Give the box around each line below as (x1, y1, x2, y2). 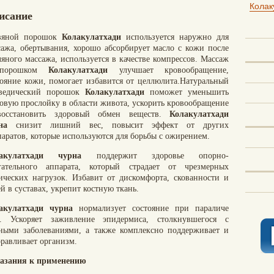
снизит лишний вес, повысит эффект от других (7, 120, 229, 130)
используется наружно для (121, 32, 229, 42)
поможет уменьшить (144, 87, 229, 97)
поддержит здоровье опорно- (81, 151, 229, 160)
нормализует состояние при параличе (73, 204, 229, 213)
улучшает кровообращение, (119, 65, 229, 75)
